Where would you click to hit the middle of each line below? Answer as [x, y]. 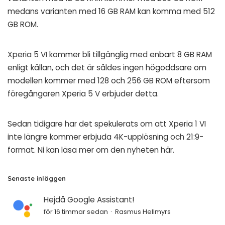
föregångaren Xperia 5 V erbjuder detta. [83, 93]
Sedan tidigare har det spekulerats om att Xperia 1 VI [107, 124]
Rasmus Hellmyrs [143, 211]
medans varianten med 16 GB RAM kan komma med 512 [111, 11]
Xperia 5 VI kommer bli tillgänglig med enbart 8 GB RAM [110, 54]
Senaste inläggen [37, 178]
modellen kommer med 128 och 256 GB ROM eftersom [109, 80]
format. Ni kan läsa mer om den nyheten [84, 150]
